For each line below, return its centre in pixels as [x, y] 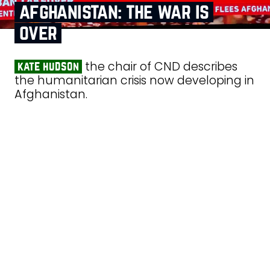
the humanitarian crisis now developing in [134, 81]
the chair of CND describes [159, 67]
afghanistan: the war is [114, 12]
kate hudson [48, 67]
